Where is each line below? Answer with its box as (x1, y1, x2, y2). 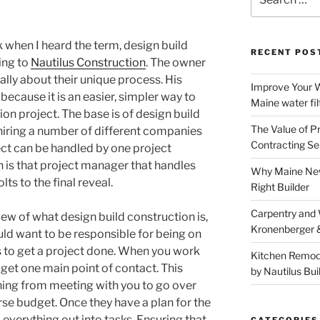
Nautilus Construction (31, 55, 146, 69)
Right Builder (250, 180, 309, 193)
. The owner (146, 55, 206, 69)
